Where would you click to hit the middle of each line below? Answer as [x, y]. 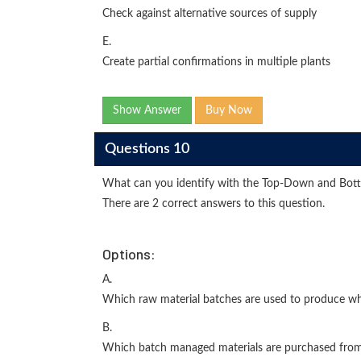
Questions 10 [147, 149]
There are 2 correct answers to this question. [214, 204]
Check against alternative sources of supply [210, 14]
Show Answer [147, 110]
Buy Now [229, 110]
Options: [129, 254]
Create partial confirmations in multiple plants [216, 62]
